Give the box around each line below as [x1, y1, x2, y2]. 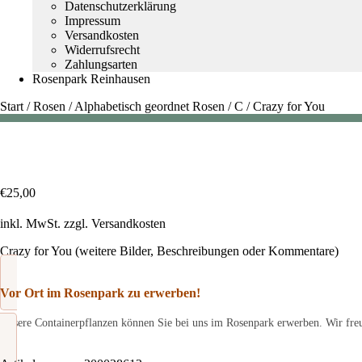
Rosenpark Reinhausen [32, 72, 150, 86]
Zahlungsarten [65, 57, 137, 71]
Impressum [65, 14, 120, 27]
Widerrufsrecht [65, 43, 140, 57]
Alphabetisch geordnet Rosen [74, 99, 225, 113]
